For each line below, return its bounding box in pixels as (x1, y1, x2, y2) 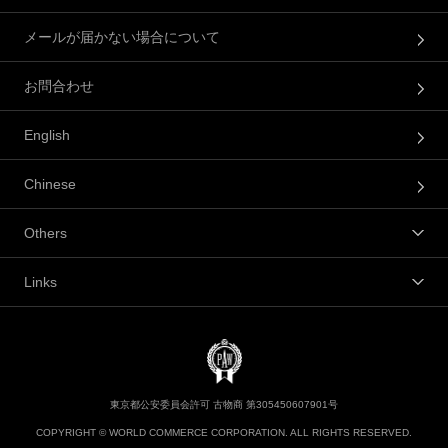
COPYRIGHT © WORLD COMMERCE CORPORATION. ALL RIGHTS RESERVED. (36, 427, 412, 439)
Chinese (24, 176, 76, 193)
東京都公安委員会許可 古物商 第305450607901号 (110, 399, 338, 411)
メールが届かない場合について (24, 29, 220, 46)
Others (24, 225, 67, 242)
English (24, 127, 70, 144)
